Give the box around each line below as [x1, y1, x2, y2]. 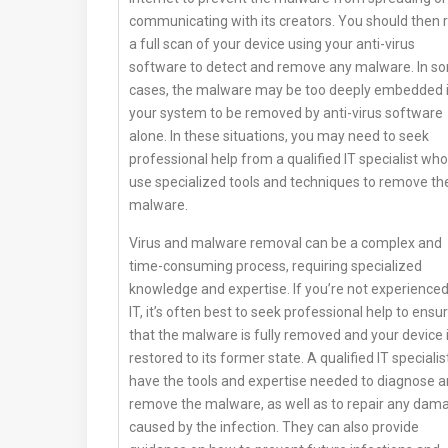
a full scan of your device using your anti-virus [129, 36, 415, 53]
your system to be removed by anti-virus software [129, 105, 443, 122]
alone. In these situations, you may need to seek [129, 128, 429, 145]
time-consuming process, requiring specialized [129, 258, 422, 275]
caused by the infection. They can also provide [129, 419, 419, 436]
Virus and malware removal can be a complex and [129, 235, 442, 252]
